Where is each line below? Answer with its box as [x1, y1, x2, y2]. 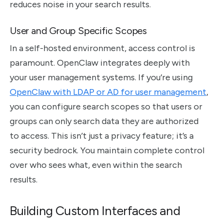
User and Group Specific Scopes [10, 24, 147, 36]
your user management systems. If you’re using [10, 72, 193, 83]
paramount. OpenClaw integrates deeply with [10, 57, 190, 68]
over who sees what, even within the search [10, 159, 182, 170]
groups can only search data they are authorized [10, 115, 199, 127]
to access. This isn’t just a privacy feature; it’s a [10, 130, 194, 141]
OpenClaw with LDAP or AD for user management [10, 86, 206, 97]
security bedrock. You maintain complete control [10, 145, 204, 156]
